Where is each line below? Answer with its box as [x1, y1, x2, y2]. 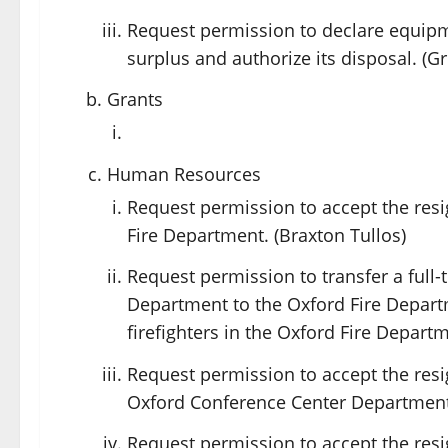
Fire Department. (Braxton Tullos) [127, 222, 406, 247]
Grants [107, 87, 163, 111]
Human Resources [107, 161, 261, 186]
